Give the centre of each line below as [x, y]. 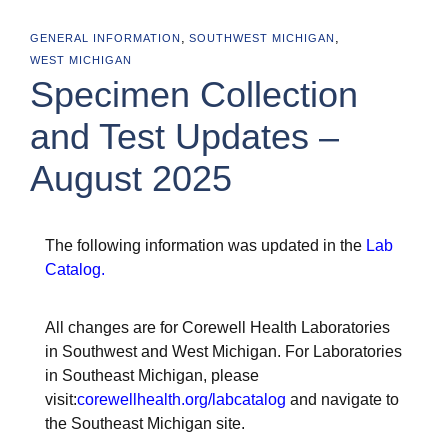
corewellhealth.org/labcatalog [181, 399]
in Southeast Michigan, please [152, 375]
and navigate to [342, 399]
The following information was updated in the [205, 245]
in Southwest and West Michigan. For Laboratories [223, 351]
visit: [61, 399]
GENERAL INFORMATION [105, 38]
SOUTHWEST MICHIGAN [262, 38]
